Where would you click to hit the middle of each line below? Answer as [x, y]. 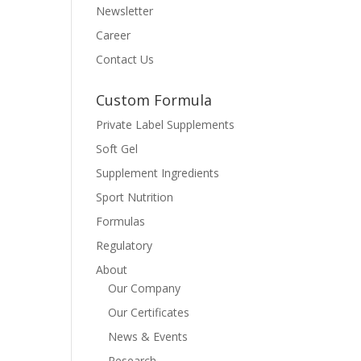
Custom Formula [154, 100]
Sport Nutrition [135, 197]
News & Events [148, 336]
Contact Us [125, 59]
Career [114, 35]
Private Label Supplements [166, 124]
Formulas [121, 221]
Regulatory [124, 245]
